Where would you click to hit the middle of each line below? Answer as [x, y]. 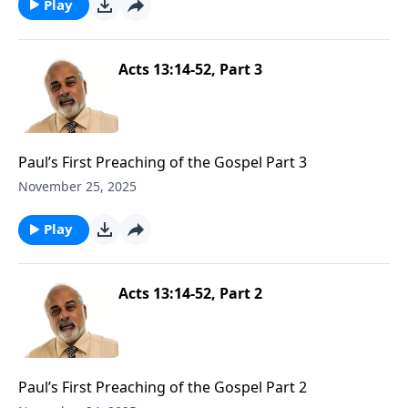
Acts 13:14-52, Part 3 [190, 69]
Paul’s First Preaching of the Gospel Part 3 [163, 163]
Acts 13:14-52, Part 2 [190, 294]
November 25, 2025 [77, 187]
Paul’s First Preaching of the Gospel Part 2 [163, 387]
